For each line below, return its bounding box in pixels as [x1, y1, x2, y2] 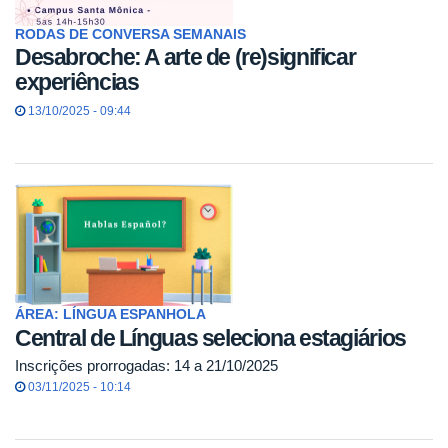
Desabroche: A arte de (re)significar [15, 44, 356, 71]
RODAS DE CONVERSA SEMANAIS [15, 26, 246, 42]
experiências [15, 69, 139, 96]
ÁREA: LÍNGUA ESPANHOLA [15, 307, 206, 323]
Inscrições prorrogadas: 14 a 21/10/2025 [15, 357, 278, 375]
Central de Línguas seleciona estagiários [15, 324, 406, 351]
